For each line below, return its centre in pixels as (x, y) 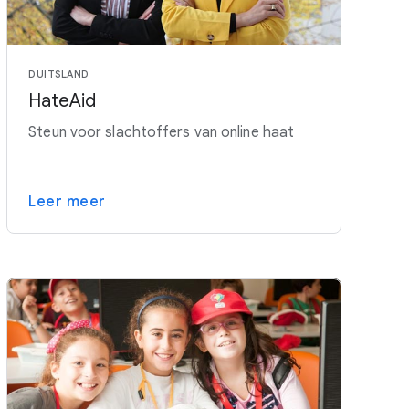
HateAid (63, 101)
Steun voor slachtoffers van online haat (162, 133)
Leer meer (67, 202)
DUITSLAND (59, 74)
